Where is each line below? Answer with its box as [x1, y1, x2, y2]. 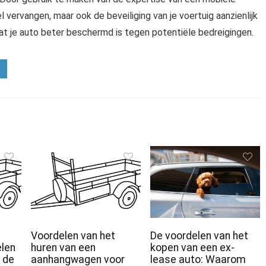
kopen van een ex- [150, 242, 235, 254]
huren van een [31, 242, 96, 254]
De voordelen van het [150, 230, 248, 242]
